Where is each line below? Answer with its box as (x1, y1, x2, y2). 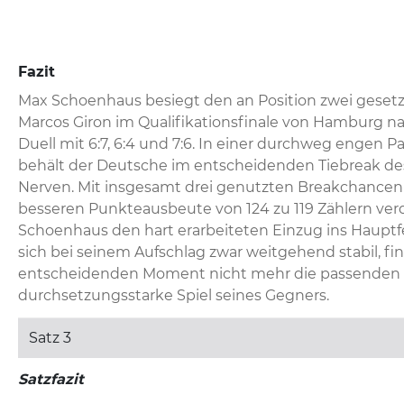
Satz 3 (29, 329, 71, 347)
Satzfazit (18, 371, 84, 389)
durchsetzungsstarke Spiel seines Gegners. (18, 287, 329, 305)
